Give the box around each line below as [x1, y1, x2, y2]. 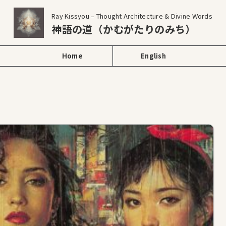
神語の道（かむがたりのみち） [51, 22, 196, 36]
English [141, 51, 166, 61]
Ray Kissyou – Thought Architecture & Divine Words [51, 11, 212, 21]
